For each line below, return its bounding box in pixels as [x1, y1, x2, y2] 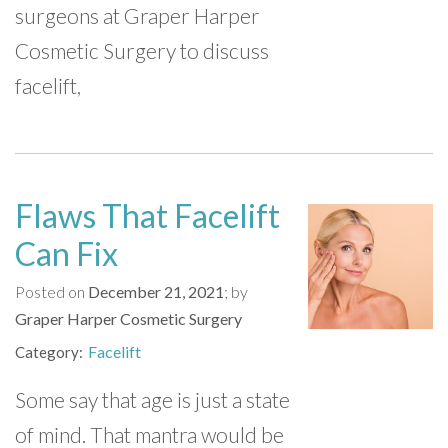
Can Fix [15, 234, 118, 273]
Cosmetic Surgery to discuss [15, 38, 269, 63]
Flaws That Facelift [15, 196, 280, 235]
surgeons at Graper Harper [15, 3, 260, 28]
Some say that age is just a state [15, 387, 290, 412]
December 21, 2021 [88, 282, 224, 301]
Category [15, 343, 79, 361]
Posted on [15, 282, 88, 301]
